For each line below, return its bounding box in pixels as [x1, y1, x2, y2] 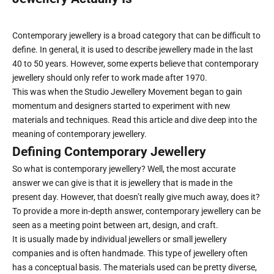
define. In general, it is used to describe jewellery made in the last [12, 45, 253, 54]
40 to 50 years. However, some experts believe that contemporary [12, 59, 259, 68]
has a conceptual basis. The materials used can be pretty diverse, [12, 262, 257, 272]
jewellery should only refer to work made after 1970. [12, 73, 209, 83]
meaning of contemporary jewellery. [12, 129, 147, 139]
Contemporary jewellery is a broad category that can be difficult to [12, 31, 261, 40]
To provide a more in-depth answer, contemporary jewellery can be [12, 206, 261, 216]
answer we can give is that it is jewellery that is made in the [12, 178, 232, 188]
